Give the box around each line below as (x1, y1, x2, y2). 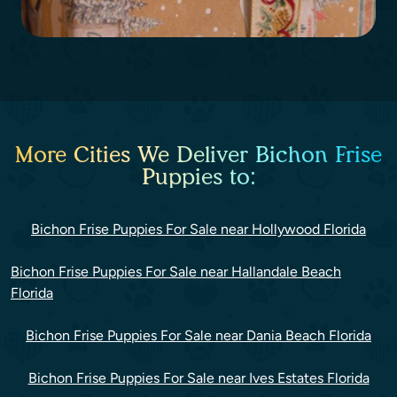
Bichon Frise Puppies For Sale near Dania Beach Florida (26, 327, 371, 345)
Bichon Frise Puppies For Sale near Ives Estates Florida (27, 370, 370, 387)
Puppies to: (141, 163, 256, 191)
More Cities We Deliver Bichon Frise (15, 141, 382, 168)
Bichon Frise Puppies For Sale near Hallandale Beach (11, 263, 341, 281)
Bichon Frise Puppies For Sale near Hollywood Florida (31, 221, 366, 238)
